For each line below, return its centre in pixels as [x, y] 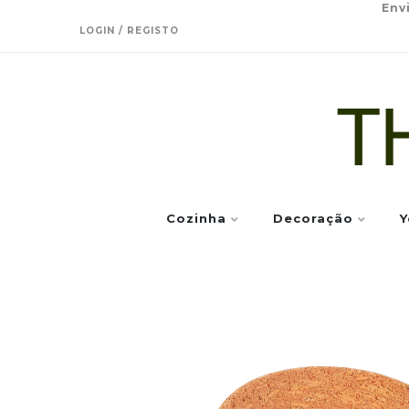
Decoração [313, 218]
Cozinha [196, 218]
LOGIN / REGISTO [129, 31]
